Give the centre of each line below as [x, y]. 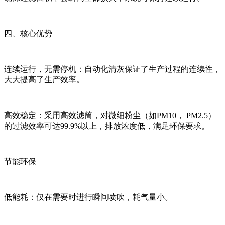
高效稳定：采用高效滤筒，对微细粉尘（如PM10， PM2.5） [110, 115]
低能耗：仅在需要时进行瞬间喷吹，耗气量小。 [88, 197]
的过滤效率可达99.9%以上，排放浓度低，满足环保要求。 [107, 126]
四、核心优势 [28, 33]
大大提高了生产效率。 [44, 79]
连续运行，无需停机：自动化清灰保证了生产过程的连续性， [113, 69]
